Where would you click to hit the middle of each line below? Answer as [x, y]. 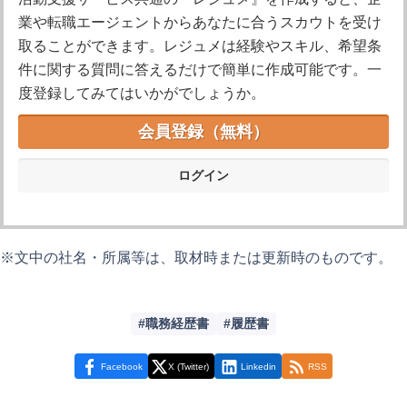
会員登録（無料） [203, 132]
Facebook [122, 366]
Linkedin [258, 366]
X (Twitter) [189, 366]
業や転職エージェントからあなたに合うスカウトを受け [200, 22]
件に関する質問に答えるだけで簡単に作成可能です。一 [200, 69]
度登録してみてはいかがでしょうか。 [142, 93]
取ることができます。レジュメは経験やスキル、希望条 [200, 46]
